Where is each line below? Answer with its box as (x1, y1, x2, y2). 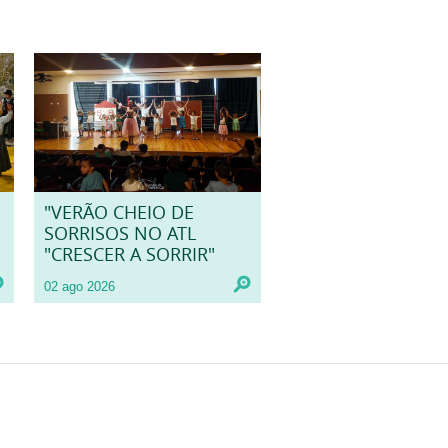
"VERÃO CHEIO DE (43, 201, 194, 225)
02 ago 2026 (43, 279, 115, 295)
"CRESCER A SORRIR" (43, 243, 215, 267)
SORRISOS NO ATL (43, 222, 196, 246)
